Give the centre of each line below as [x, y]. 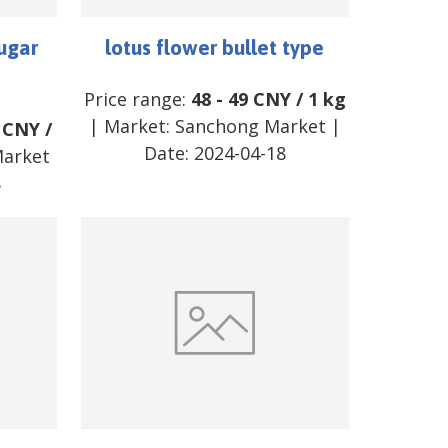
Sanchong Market [250, 125]
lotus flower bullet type [215, 46]
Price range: [137, 98]
